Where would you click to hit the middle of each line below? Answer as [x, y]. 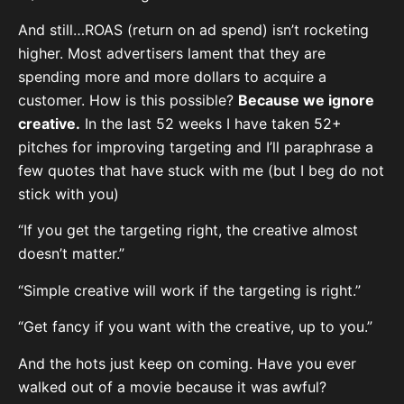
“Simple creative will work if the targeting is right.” [189, 290]
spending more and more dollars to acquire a [172, 77]
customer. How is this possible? [128, 101]
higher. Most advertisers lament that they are [172, 54]
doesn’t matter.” [71, 254]
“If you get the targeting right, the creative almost [188, 230]
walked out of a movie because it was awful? [172, 386]
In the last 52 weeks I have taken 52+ [211, 124]
